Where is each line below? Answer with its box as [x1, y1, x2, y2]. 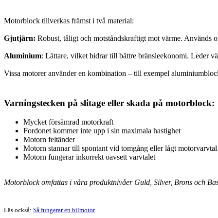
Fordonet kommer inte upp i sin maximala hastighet [23, 126, 181, 135]
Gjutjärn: [4, 34, 36, 43]
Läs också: [4, 206, 33, 214]
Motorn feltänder [23, 135, 75, 144]
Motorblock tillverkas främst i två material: [4, 17, 134, 25]
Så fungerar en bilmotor [33, 206, 95, 214]
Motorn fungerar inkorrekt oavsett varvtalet [23, 152, 155, 161]
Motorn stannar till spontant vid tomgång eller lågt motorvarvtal [23, 144, 217, 152]
